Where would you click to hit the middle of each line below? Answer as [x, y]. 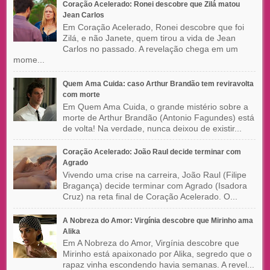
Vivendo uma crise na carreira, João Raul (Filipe [154, 174]
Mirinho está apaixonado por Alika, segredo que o [157, 254]
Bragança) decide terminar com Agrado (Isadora [155, 185]
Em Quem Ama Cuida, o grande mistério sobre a [155, 106]
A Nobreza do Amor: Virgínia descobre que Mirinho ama [158, 220]
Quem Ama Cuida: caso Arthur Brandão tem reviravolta [158, 83]
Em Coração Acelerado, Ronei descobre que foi [153, 27]
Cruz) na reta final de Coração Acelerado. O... [150, 196]
